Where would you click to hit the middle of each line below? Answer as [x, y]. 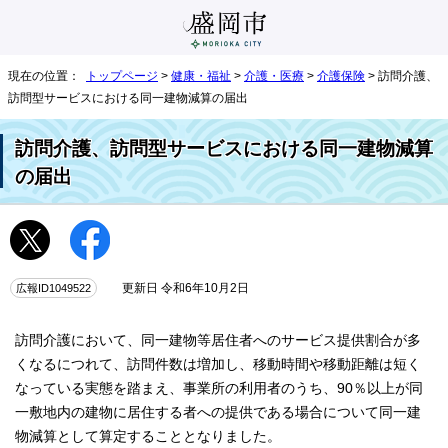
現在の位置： [47, 75]
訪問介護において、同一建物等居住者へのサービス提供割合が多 [218, 340]
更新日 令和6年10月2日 [179, 287]
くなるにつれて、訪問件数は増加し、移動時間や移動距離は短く [218, 364]
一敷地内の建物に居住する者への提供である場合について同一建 [218, 412]
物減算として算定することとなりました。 [148, 436]
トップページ [122, 75]
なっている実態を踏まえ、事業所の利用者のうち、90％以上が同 [219, 388]
